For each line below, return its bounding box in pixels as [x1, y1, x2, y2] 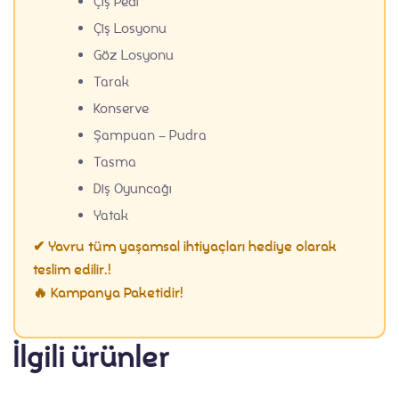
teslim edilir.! [33, 259, 111, 279]
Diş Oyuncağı [94, 179, 172, 197]
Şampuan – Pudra [94, 126, 207, 143]
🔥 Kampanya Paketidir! [33, 282, 183, 302]
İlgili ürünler [13, 335, 170, 378]
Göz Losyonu [94, 45, 174, 63]
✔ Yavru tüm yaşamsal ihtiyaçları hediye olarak [33, 236, 337, 256]
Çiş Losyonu [94, 19, 167, 37]
